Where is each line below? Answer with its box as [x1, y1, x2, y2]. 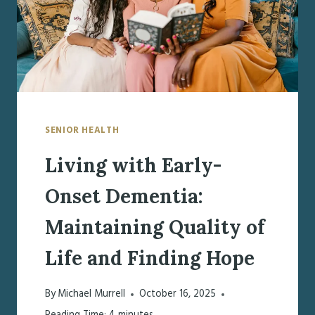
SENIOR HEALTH [45, 123, 120, 138]
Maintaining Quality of [45, 214, 265, 240]
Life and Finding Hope [45, 245, 255, 271]
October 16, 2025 [139, 285, 217, 302]
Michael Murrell [58, 285, 126, 302]
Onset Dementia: [45, 184, 203, 210]
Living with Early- [45, 153, 221, 179]
